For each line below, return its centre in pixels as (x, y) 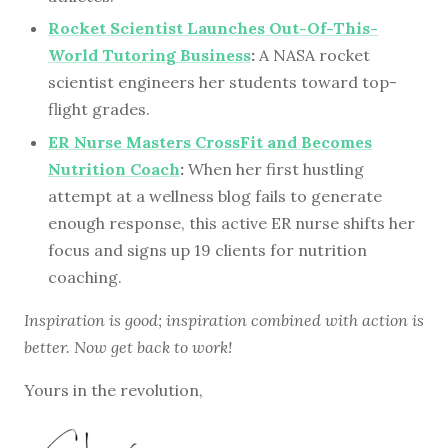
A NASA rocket (312, 55)
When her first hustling (274, 168)
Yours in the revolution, (113, 389)
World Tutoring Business (149, 55)
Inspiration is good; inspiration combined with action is (224, 319)
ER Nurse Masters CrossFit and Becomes (210, 141)
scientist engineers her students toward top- (222, 82)
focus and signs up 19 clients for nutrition (207, 249)
